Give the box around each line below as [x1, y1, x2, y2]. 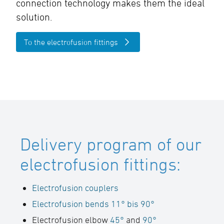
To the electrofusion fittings [24, 37, 118, 46]
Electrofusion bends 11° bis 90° [32, 198, 154, 209]
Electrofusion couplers [32, 182, 118, 193]
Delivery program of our [20, 134, 201, 154]
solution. [16, 11, 52, 22]
